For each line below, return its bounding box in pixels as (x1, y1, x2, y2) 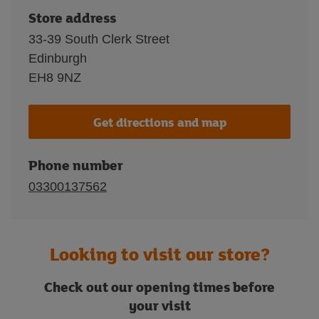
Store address (28, 8, 116, 27)
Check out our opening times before (44, 277, 275, 296)
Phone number (28, 155, 123, 174)
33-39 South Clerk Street (28, 32, 169, 46)
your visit (128, 296, 191, 315)
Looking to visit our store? (49, 241, 270, 266)
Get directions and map (93, 113, 226, 131)
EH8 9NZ (28, 70, 81, 85)
